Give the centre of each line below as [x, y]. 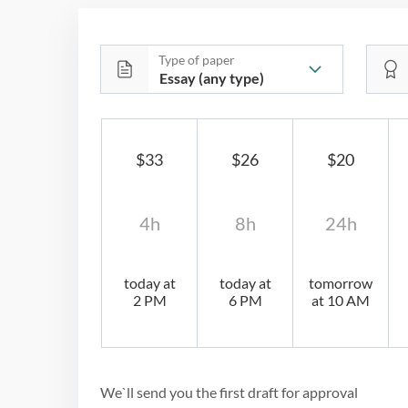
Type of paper [197, 59]
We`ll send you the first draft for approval [229, 392]
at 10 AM [341, 300]
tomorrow [341, 282]
